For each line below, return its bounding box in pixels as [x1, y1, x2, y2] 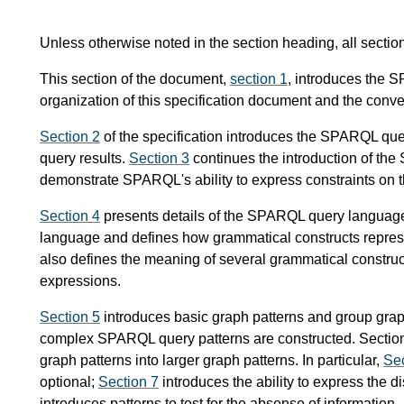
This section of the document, [40, 71, 230, 87]
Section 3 [129, 151, 189, 167]
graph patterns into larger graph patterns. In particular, [40, 353, 383, 369]
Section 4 [40, 208, 100, 225]
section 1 [230, 71, 288, 87]
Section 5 [40, 309, 100, 326]
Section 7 [98, 374, 159, 390]
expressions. [40, 273, 121, 289]
